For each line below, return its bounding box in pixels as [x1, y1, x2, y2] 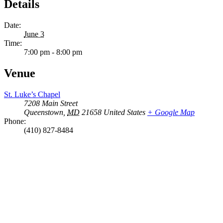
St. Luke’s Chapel [4, 90, 60, 99]
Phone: [4, 117, 26, 126]
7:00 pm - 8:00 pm [24, 48, 82, 57]
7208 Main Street [24, 99, 78, 108]
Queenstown [24, 108, 63, 117]
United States [104, 108, 145, 117]
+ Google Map [147, 108, 195, 117]
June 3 [24, 30, 44, 39]
